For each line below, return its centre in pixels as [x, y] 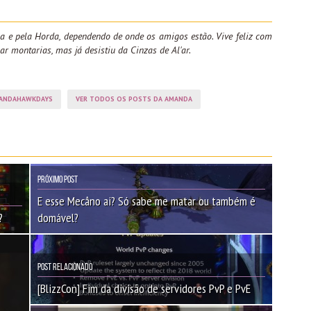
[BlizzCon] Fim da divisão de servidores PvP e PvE [144, 288]
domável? [58, 217]
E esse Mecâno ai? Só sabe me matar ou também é [146, 201]
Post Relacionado [65, 267]
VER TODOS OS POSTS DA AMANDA [134, 99]
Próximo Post [58, 179]
